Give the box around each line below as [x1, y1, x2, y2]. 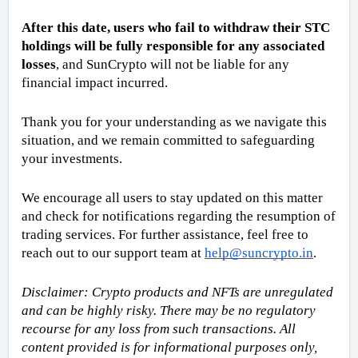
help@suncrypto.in [205, 245, 313, 261]
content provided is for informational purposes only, [22, 340, 317, 356]
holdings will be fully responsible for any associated [22, 38, 324, 54]
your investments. [22, 151, 122, 167]
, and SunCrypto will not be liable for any [56, 57, 289, 73]
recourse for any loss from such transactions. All [22, 321, 296, 337]
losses [22, 57, 56, 73]
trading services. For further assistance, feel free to [22, 227, 308, 243]
